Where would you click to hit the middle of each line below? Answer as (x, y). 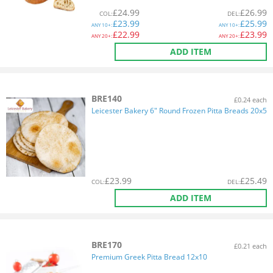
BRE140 (107, 98)
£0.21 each (250, 246)
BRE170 (107, 245)
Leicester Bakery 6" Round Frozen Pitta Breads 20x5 (179, 111)
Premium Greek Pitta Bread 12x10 (149, 257)
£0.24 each (250, 99)
